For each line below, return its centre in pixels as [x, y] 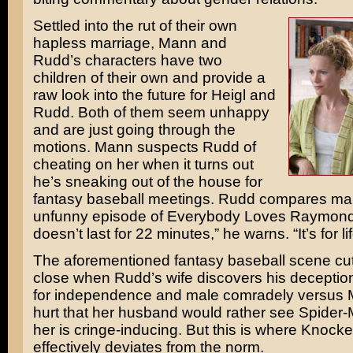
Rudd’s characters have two [127, 60]
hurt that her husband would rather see [165, 312]
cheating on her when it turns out [143, 164]
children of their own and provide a [149, 78]
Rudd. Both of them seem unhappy [151, 112]
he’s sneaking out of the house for [147, 182]
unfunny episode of [100, 216]
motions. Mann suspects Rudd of [144, 147]
